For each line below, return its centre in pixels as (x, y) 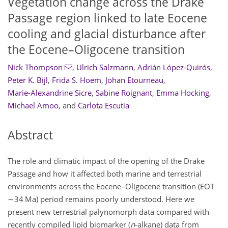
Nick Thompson (35, 67)
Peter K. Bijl (28, 80)
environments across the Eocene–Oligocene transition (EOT (112, 186)
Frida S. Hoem (77, 80)
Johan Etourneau (134, 80)
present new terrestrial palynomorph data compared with (108, 211)
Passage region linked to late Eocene (107, 18)
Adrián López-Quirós (174, 67)
